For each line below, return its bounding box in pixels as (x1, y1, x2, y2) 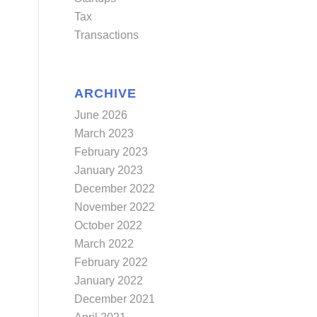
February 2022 (74, 256, 149, 269)
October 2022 (74, 219, 143, 232)
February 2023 (74, 146, 149, 158)
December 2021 (74, 293, 156, 306)
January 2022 (74, 275, 144, 287)
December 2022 (74, 183, 156, 195)
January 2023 (74, 164, 144, 177)
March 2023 (74, 127, 134, 140)
